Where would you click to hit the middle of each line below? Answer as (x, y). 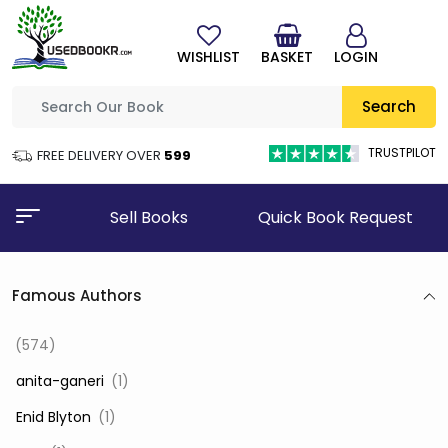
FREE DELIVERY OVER (100, 156)
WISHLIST (208, 56)
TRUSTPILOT (402, 153)
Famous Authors (77, 296)
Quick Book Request (336, 218)
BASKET (287, 56)
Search (389, 107)
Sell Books (149, 218)
